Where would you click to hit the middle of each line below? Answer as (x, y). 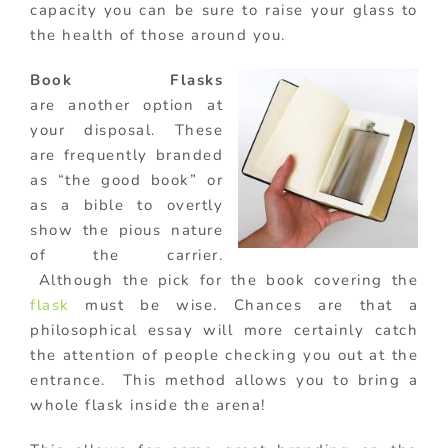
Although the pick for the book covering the (224, 279)
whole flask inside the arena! (148, 404)
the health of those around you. (158, 34)
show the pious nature (126, 229)
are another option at (126, 104)
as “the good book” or (126, 179)
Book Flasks (126, 79)
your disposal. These (126, 129)
